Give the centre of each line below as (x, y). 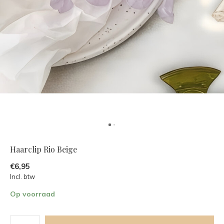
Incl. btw (22, 176)
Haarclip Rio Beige (43, 149)
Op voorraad (32, 194)
